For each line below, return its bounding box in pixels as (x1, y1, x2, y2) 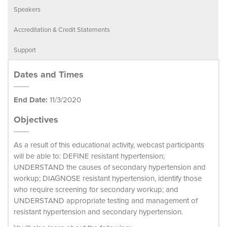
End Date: (14, 94, 48, 105)
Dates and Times (14, 68, 84, 81)
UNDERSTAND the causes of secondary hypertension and (14, 162, 206, 172)
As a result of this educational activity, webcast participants (14, 139, 204, 150)
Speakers (14, 5, 41, 14)
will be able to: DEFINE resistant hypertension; (14, 150, 165, 161)
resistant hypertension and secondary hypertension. (14, 206, 183, 217)
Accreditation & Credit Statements (14, 25, 110, 34)
